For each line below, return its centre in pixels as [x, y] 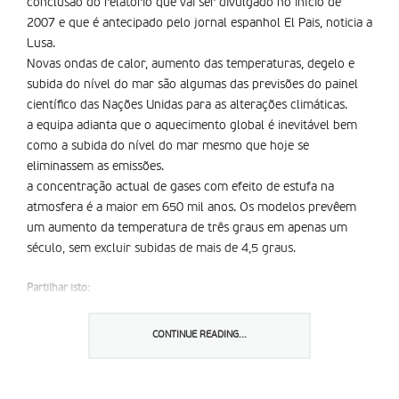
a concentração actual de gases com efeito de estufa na [180, 187]
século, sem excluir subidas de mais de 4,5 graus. [161, 248]
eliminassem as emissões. [95, 167]
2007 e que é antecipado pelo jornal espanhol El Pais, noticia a [199, 23]
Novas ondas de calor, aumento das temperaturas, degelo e [191, 64]
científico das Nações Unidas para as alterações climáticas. [187, 105]
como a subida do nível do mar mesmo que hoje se [168, 146]
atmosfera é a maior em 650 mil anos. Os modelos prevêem [191, 208]
